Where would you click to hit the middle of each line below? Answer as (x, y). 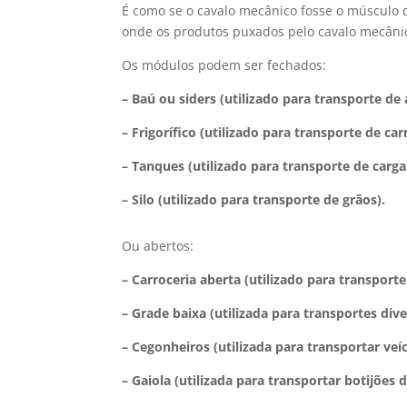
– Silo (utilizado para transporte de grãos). (254, 199)
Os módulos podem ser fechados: (224, 65)
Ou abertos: (158, 246)
